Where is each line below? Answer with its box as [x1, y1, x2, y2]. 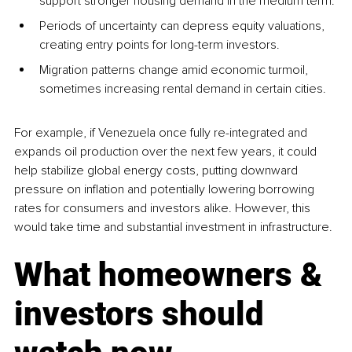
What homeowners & [14, 255, 330, 294]
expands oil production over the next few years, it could [14, 143, 320, 159]
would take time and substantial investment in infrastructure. [14, 218, 332, 235]
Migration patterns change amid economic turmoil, [39, 61, 311, 78]
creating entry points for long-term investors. [39, 36, 280, 53]
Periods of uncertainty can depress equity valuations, [39, 17, 328, 34]
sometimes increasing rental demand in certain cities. [39, 80, 326, 97]
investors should [14, 294, 272, 333]
